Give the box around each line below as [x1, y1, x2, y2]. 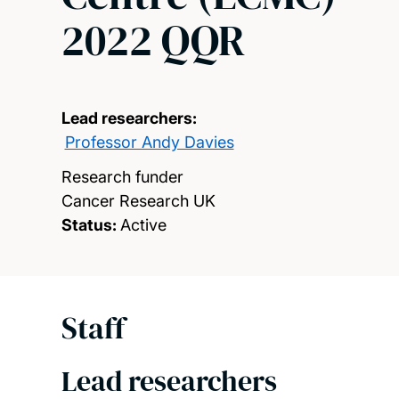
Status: [61, 215, 117, 234]
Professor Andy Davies [64, 132, 234, 151]
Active [119, 215, 167, 234]
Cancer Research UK [61, 191, 216, 210]
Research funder [61, 167, 183, 186]
